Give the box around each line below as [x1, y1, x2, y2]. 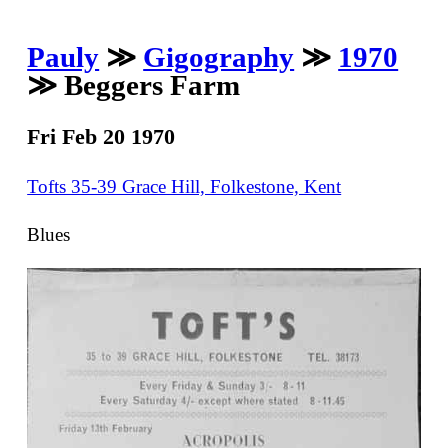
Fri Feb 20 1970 [27, 123, 176, 149]
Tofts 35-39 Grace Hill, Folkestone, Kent [27, 176, 342, 198]
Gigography [143, 41, 295, 74]
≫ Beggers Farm [27, 69, 241, 102]
